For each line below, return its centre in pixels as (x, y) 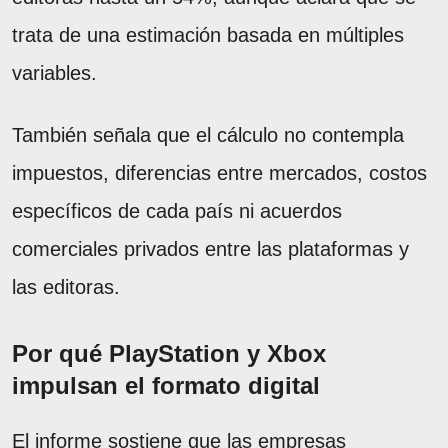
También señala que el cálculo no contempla (208, 134)
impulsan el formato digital (166, 385)
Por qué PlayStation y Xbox (169, 353)
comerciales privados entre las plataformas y (210, 248)
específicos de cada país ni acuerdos (177, 210)
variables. (54, 72)
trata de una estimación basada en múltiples (208, 34)
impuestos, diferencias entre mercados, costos (219, 172)
